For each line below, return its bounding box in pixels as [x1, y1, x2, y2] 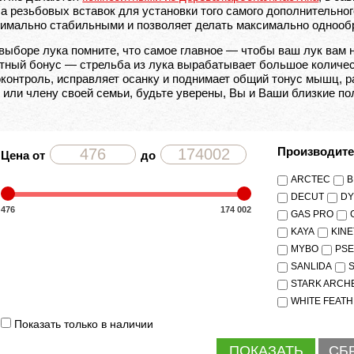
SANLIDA [291, 261, 333, 273]
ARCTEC [291, 174, 331, 186]
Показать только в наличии [14, 318, 154, 331]
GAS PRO [291, 209, 334, 220]
